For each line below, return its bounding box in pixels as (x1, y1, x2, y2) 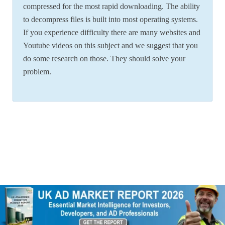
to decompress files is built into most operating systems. (23, 15, 198, 24)
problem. (23, 67, 51, 76)
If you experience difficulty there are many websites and (23, 28, 200, 37)
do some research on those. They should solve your (23, 54, 185, 63)
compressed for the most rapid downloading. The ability (23, 2, 200, 11)
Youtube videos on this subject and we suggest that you (23, 41, 198, 50)
